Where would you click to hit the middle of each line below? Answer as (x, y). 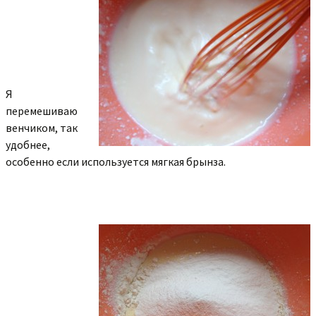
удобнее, (28, 145)
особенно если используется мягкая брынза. (116, 162)
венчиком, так (42, 128)
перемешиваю (42, 111)
